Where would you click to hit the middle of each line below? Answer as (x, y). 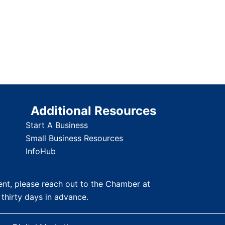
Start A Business (57, 125)
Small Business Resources (74, 138)
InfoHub (40, 151)
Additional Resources (93, 111)
